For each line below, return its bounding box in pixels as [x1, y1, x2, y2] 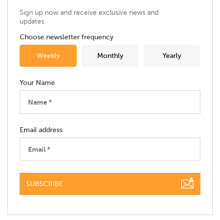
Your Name [20, 79, 55, 87]
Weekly [36, 52, 60, 60]
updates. [20, 18, 46, 26]
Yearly [163, 52, 181, 60]
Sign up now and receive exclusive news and [20, 9, 159, 17]
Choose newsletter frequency [20, 33, 113, 41]
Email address [20, 126, 62, 134]
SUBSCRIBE [26, 180, 63, 188]
